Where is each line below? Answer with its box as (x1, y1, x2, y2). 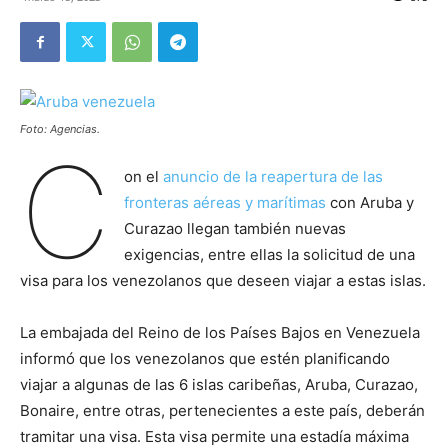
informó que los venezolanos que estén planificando (20, 349, 390, 368)
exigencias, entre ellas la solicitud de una (123, 245, 415, 264)
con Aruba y (329, 193, 414, 212)
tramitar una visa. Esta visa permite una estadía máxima (20, 427, 409, 446)
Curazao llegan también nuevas (123, 219, 346, 238)
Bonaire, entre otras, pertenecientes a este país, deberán (20, 401, 425, 420)
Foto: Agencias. (20, 122, 100, 136)
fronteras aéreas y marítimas (123, 193, 330, 212)
